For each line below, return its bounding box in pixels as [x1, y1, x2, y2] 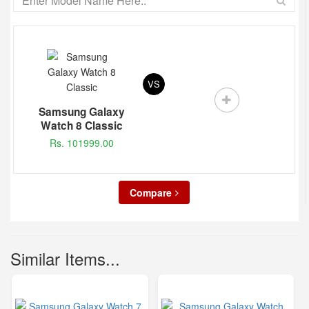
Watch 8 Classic [40, 118, 123, 134]
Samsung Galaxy [38, 104, 125, 120]
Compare [130, 186, 172, 200]
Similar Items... [10, 246, 120, 271]
